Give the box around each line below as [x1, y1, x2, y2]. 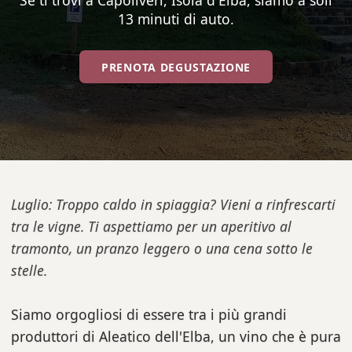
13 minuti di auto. [118, 9, 234, 28]
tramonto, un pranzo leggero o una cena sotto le [11, 239, 313, 258]
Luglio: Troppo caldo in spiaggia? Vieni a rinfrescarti [11, 195, 335, 214]
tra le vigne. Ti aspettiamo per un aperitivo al [11, 217, 291, 236]
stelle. [11, 261, 47, 280]
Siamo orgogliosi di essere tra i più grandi [11, 305, 287, 324]
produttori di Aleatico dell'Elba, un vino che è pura [11, 327, 341, 346]
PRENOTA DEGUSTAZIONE [101, 59, 251, 75]
